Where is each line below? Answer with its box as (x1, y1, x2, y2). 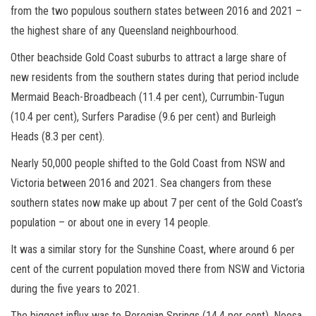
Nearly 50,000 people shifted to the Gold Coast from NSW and (11, 156, 285, 170)
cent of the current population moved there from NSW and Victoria (11, 262, 305, 276)
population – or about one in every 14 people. (11, 215, 210, 229)
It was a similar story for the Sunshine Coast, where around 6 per (11, 242, 295, 256)
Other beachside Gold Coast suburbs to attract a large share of (11, 50, 286, 64)
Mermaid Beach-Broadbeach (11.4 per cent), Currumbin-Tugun (11, 90, 284, 104)
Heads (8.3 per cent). (11, 129, 104, 143)
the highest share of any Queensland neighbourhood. (11, 23, 238, 37)
